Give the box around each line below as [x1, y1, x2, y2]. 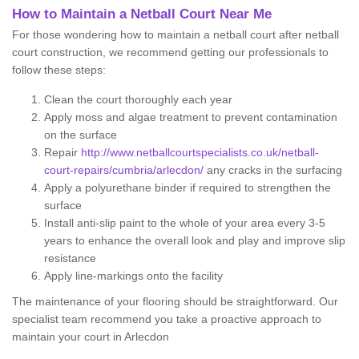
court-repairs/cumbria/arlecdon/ [44, 163, 204, 177]
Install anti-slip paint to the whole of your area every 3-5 [44, 216, 325, 230]
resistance [44, 252, 96, 265]
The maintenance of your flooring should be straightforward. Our [12, 295, 338, 309]
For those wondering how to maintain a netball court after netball [12, 28, 339, 42]
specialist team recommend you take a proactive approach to [12, 313, 321, 326]
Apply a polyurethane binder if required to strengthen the [44, 181, 331, 195]
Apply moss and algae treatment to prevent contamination [44, 111, 337, 124]
